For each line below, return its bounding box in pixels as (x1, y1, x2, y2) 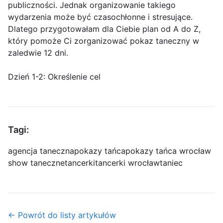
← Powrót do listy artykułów (8, 210, 116, 221)
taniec (160, 158, 183, 168)
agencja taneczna (8, 146, 74, 156)
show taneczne (8, 158, 65, 168)
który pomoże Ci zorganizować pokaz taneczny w (8, 36, 199, 46)
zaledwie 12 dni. (8, 48, 68, 58)
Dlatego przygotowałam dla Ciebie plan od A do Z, (8, 24, 201, 34)
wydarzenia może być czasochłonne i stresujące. (8, 12, 193, 22)
